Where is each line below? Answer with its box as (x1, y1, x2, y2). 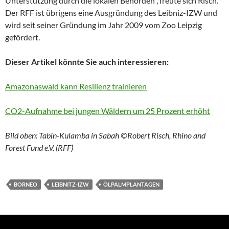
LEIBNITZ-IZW (52, 181, 89, 188)
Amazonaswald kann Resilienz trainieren (5, 81, 147, 91)
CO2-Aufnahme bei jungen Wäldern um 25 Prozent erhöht (5, 106, 210, 116)
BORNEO (14, 181, 37, 188)
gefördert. (5, 32, 40, 42)
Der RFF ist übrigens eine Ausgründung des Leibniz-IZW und (5, 8, 217, 17)
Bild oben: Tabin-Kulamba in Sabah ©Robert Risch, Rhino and (5, 130, 205, 140)
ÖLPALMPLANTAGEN (103, 181, 159, 188)
